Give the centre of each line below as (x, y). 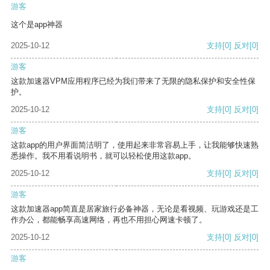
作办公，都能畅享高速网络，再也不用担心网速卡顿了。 (109, 220)
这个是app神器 (37, 25)
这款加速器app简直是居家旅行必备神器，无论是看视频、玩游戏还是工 (135, 209)
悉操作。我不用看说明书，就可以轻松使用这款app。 (103, 156)
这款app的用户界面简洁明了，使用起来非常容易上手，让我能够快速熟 (135, 145)
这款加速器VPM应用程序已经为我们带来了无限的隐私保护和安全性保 (133, 81)
